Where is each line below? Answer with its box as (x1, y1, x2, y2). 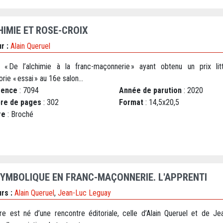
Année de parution (119, 86, 182, 96)
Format (119, 98, 143, 108)
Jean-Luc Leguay (58, 188, 111, 198)
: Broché (5, 110, 33, 119)
